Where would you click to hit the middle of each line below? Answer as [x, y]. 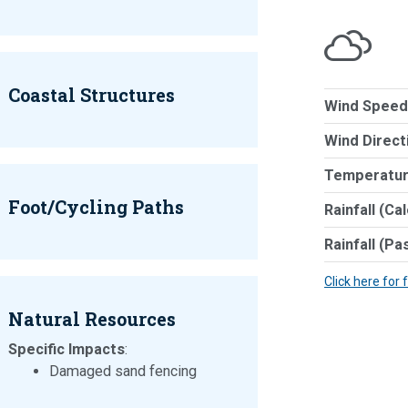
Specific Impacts [67, 350]
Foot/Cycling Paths [97, 207]
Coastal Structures [92, 95]
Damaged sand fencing [123, 372]
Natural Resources [92, 319]
